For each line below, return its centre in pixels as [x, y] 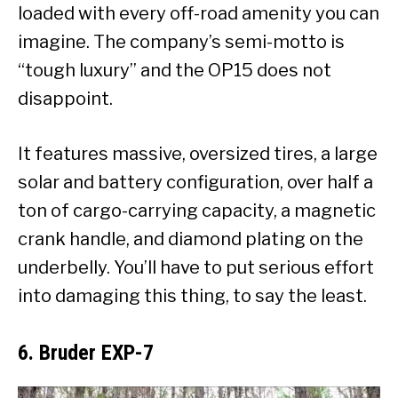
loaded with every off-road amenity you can [199, 14]
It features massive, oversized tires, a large [198, 154]
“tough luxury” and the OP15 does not [175, 71]
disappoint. [65, 99]
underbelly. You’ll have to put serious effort [196, 268]
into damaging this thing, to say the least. [192, 296]
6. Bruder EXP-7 [86, 353]
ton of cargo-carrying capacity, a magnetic [197, 211]
